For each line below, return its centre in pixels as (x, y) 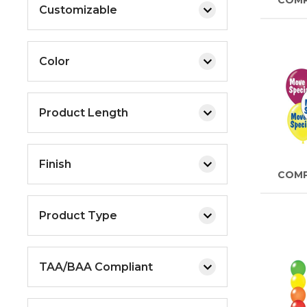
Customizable (78, 10)
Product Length (84, 112)
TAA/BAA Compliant (96, 267)
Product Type (78, 215)
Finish (55, 164)
